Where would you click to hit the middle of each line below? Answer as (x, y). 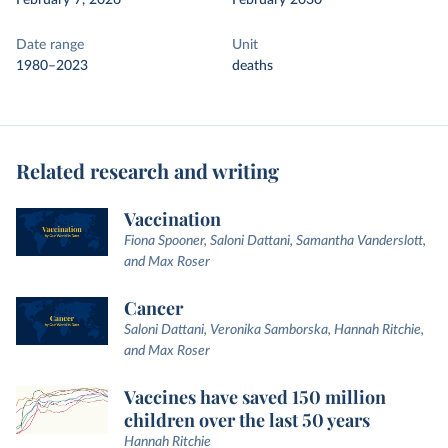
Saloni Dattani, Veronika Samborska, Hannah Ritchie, (274, 330)
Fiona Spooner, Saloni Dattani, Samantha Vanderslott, (275, 241)
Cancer (153, 308)
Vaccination (172, 219)
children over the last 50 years (247, 420)
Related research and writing (147, 170)
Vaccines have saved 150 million (255, 397)
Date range (50, 45)
